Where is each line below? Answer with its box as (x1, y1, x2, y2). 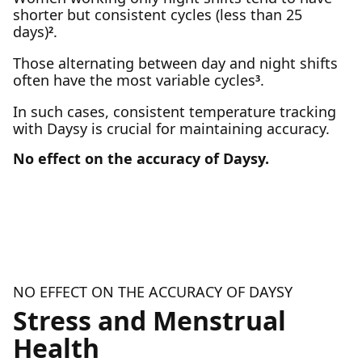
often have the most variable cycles (13, 70, 255, 90)
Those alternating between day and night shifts (13, 53, 338, 73)
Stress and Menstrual (13, 303, 286, 338)
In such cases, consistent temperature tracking (13, 102, 336, 121)
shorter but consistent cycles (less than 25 (13, 5, 302, 24)
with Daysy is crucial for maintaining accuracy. (13, 119, 330, 138)
